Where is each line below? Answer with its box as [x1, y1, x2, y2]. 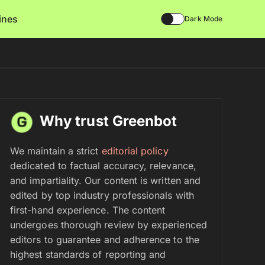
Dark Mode [185, 14, 222, 23]
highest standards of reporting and [10, 248, 166, 260]
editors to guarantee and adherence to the [10, 234, 199, 245]
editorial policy [101, 145, 169, 157]
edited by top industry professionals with [10, 189, 194, 201]
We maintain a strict [10, 145, 102, 157]
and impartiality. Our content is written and [10, 174, 201, 186]
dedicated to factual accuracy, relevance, [10, 160, 196, 172]
